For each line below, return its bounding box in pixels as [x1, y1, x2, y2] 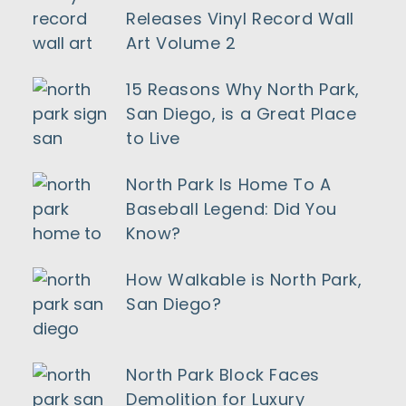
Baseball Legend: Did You [126, 198, 337, 220]
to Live [126, 127, 180, 150]
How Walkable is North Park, [126, 268, 362, 291]
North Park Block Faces [126, 363, 320, 386]
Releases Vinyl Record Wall [126, 7, 355, 30]
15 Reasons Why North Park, [126, 78, 361, 101]
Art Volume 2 [126, 32, 237, 54]
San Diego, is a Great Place [126, 102, 357, 125]
